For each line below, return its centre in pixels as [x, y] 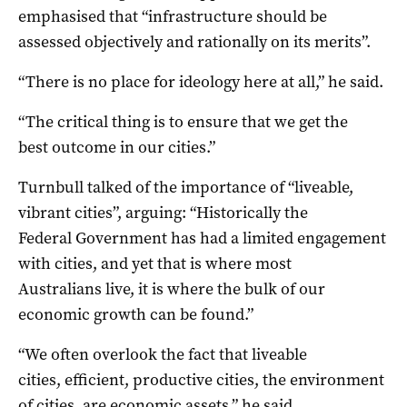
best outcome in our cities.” [117, 147]
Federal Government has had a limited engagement [202, 238]
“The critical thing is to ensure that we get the [183, 121]
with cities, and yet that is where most [155, 263]
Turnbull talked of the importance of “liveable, [186, 187]
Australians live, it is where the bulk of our [172, 288]
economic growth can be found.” [136, 314]
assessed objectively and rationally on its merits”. [194, 41]
